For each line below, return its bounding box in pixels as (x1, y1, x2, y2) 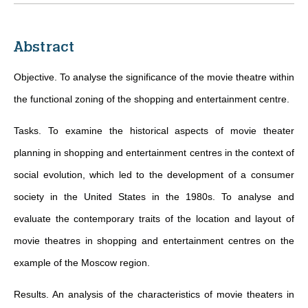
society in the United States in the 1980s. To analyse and (14, 191, 294, 202)
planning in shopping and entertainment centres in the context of (14, 147, 294, 158)
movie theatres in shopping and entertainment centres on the (14, 235, 294, 246)
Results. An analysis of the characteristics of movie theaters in (14, 289, 294, 300)
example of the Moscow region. (14, 257, 150, 268)
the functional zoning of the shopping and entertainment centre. (14, 93, 289, 104)
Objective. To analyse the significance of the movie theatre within (14, 71, 294, 82)
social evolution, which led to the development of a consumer (14, 169, 294, 180)
